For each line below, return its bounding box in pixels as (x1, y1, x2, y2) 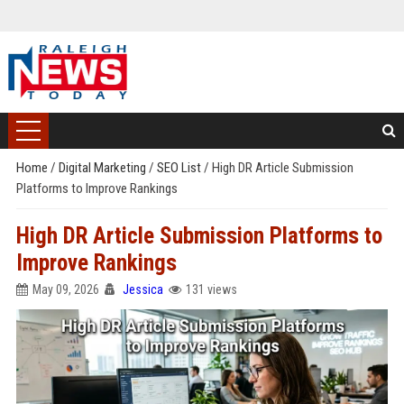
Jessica (122, 282, 163, 297)
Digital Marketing (58, 160, 149, 176)
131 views (185, 282, 237, 297)
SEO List (156, 160, 204, 176)
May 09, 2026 (32, 282, 99, 297)
